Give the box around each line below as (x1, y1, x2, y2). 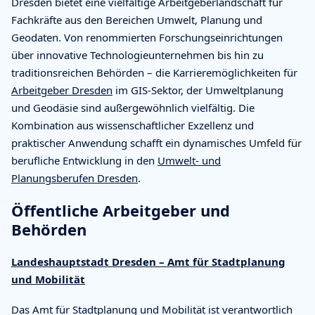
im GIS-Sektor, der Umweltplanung (112, 82, 283, 97)
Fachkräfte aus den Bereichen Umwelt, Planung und (11, 12, 262, 27)
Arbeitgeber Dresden (11, 82, 112, 97)
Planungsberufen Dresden (11, 170, 138, 185)
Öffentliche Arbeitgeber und (11, 199, 230, 221)
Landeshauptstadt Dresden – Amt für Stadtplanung (11, 254, 285, 269)
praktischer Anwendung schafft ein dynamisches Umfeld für (11, 135, 302, 150)
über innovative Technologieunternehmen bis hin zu (11, 47, 264, 62)
